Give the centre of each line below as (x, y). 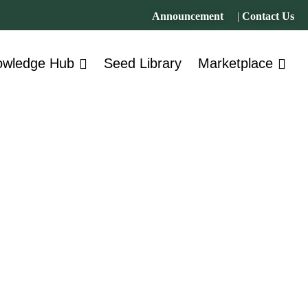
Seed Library (143, 63)
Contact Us (268, 16)
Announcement (188, 16)
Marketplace (235, 63)
